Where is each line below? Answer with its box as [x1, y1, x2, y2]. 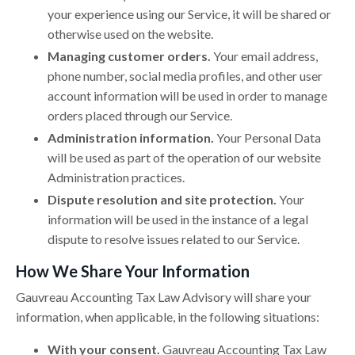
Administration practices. [48, 170, 185, 185]
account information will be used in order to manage [48, 88, 327, 104]
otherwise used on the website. [48, 25, 213, 41]
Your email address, [213, 48, 318, 64]
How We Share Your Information [16, 261, 250, 281]
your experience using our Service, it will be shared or [48, 6, 331, 21]
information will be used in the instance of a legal [48, 212, 308, 227]
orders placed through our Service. [48, 108, 232, 124]
